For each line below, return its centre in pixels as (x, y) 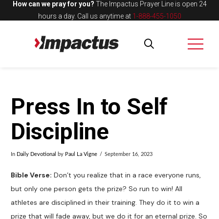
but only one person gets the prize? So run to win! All (97, 189)
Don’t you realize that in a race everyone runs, (127, 175)
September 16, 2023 (128, 154)
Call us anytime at (104, 16)
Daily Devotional (37, 154)
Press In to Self (89, 107)
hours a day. (57, 16)
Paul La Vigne (81, 154)
